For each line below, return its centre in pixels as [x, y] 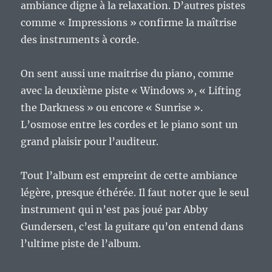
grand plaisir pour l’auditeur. [90, 142]
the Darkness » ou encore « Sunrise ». [112, 108]
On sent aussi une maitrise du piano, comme [127, 74]
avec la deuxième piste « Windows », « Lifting [131, 91]
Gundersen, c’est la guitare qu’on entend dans [132, 227]
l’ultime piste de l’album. [81, 244]
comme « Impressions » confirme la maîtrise [129, 23]
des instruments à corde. [80, 40]
